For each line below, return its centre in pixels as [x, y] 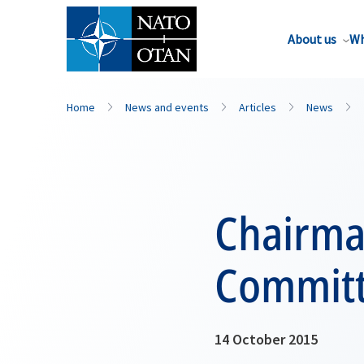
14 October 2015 [266, 339]
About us [312, 39]
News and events [167, 107]
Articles [258, 107]
